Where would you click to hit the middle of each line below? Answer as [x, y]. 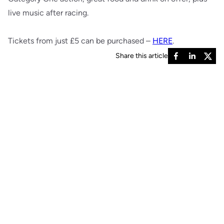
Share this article [142, 56]
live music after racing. [49, 13]
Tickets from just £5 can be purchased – [80, 41]
